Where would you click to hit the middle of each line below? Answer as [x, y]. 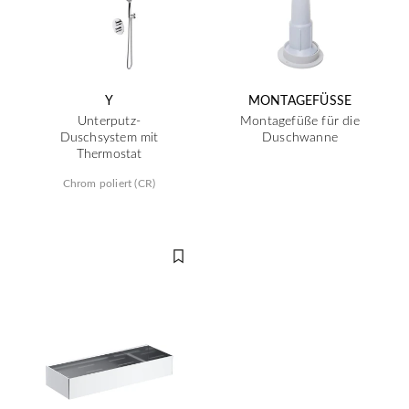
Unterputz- [109, 120]
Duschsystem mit [109, 136]
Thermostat [109, 153]
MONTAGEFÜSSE [296, 100]
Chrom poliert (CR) [109, 183]
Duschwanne [300, 136]
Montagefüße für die [300, 120]
